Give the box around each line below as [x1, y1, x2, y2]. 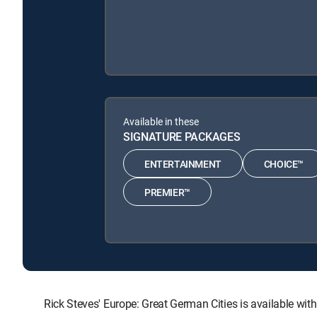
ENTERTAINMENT [144, 156, 221, 171]
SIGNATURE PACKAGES [123, 129, 241, 145]
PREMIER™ [144, 185, 190, 199]
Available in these [123, 115, 199, 129]
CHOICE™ [263, 156, 304, 171]
